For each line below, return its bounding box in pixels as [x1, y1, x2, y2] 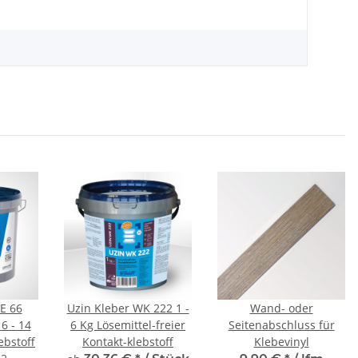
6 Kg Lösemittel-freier [70, 317, 185, 332]
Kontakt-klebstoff [82, 334, 173, 349]
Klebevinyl [253, 334, 309, 349]
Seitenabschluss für [228, 317, 335, 332]
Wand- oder [249, 300, 313, 316]
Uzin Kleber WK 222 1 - [66, 300, 189, 316]
